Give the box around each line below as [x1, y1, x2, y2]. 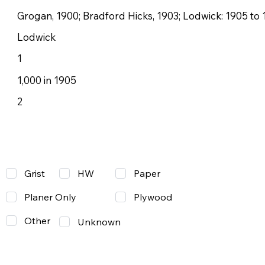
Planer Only [24, 191, 76, 203]
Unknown [77, 215, 121, 228]
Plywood [134, 191, 172, 203]
